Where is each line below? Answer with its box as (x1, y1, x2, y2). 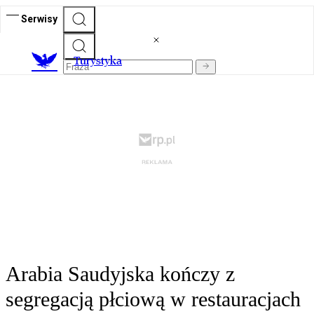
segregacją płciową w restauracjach (6, 287, 301, 311)
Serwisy (21, 13, 57, 25)
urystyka (80, 54, 122, 68)
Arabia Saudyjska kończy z (6, 262, 235, 286)
